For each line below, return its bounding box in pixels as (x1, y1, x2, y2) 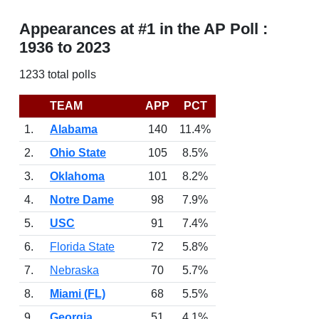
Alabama (50, 123, 98, 135)
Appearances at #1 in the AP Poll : (19, 20, 268, 38)
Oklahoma (50, 170, 105, 182)
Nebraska (50, 264, 99, 276)
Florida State (50, 241, 115, 253)
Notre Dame (50, 194, 114, 206)
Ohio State (50, 147, 106, 159)
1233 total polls (19, 68, 96, 80)
